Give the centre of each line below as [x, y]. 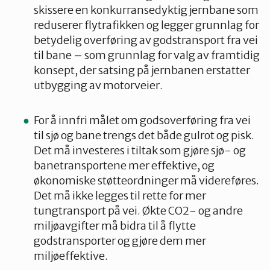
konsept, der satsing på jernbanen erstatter [142, 70]
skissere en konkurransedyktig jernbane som [146, 10]
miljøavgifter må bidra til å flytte [115, 226]
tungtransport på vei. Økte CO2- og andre [138, 211]
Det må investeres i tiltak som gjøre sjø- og [140, 150]
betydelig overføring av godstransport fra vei [146, 40]
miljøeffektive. [71, 256]
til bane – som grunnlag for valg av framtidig [147, 55]
